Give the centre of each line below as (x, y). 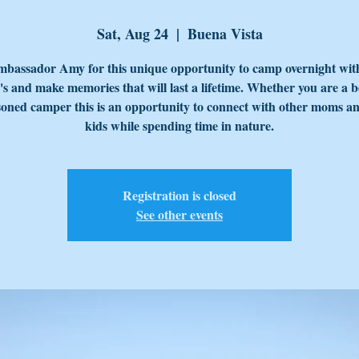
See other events (179, 214)
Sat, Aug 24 (132, 34)
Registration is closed (179, 195)
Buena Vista (225, 34)
